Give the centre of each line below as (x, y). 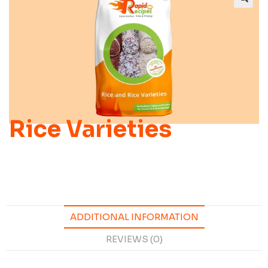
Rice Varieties (90, 129)
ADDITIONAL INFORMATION (134, 217)
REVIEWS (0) (134, 239)
